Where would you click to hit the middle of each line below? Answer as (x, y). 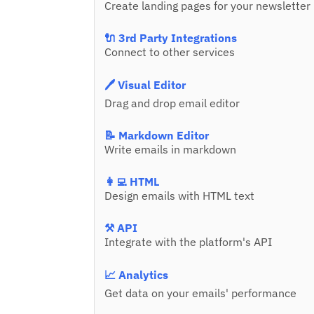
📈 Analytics (137, 275)
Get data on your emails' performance (201, 293)
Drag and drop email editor (172, 103)
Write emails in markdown (171, 150)
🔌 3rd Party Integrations (171, 38)
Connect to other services (170, 52)
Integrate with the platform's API (189, 242)
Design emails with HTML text (180, 196)
